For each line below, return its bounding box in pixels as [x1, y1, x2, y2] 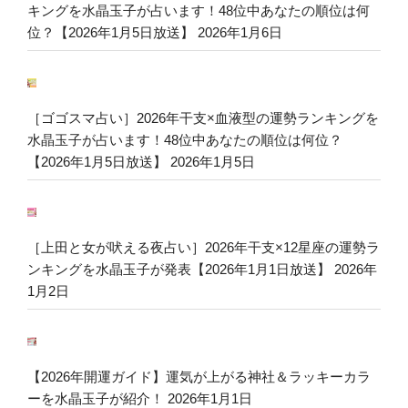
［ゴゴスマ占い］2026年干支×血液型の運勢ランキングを [27, 109, 379, 126]
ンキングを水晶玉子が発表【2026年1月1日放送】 [27, 260, 331, 277]
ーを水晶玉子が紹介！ [27, 390, 164, 406]
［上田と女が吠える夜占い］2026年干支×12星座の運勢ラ [27, 239, 380, 255]
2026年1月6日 [198, 24, 282, 40]
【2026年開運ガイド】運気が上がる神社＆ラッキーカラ [27, 368, 371, 384]
